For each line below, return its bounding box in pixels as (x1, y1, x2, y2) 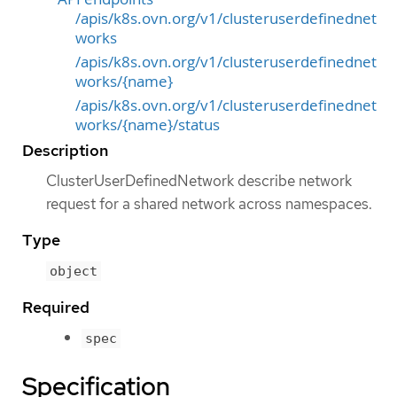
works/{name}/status (75, 115, 220, 136)
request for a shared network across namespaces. (46, 194, 372, 214)
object (50, 263, 97, 280)
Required (22, 296, 90, 317)
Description (22, 140, 108, 161)
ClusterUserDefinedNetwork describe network (46, 171, 352, 191)
